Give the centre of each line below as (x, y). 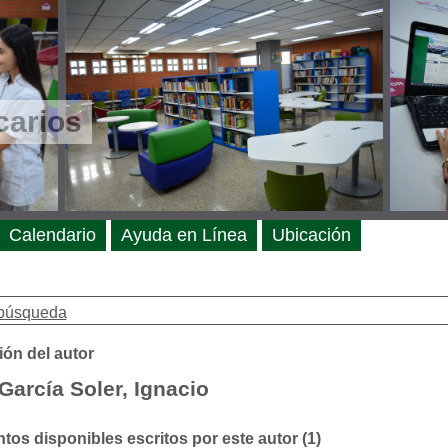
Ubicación (311, 235)
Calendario (52, 235)
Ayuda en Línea (183, 235)
